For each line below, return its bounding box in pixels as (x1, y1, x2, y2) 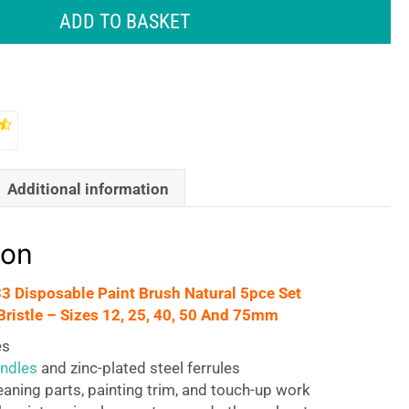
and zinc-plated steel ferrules (37, 359, 240, 377)
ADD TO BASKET (58, 10, 190, 33)
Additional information (6, 179, 169, 198)
